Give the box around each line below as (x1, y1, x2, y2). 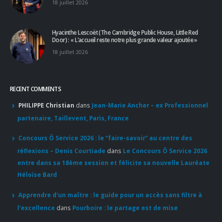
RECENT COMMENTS (10, 84, 61, 93)
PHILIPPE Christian (18, 101, 75, 109)
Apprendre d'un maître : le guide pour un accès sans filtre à (18, 190, 203, 199)
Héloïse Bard (17, 170, 57, 179)
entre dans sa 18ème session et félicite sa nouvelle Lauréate (17, 159, 210, 167)
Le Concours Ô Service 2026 (123, 147, 207, 155)
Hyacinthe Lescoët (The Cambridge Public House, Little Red (52, 28, 198, 36)
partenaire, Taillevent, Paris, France (17, 113, 129, 122)
